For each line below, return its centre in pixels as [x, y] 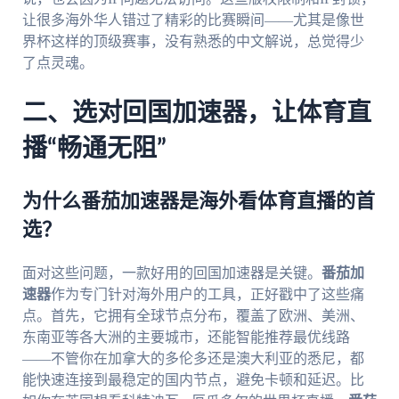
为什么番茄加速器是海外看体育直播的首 [198, 202]
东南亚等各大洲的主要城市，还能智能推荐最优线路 [186, 338]
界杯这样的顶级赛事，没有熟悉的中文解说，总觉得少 [193, 41]
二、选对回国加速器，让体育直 [196, 113]
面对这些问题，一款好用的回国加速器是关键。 [171, 273]
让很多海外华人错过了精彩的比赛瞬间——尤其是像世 [193, 20]
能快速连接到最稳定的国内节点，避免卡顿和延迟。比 [193, 380]
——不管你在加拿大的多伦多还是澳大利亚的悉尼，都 [193, 359]
